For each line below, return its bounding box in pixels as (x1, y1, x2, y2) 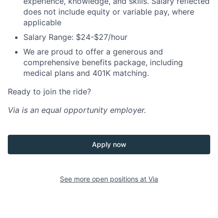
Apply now (91, 140, 127, 149)
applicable (23, 18, 61, 28)
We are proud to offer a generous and (23, 47, 163, 57)
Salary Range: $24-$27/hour (23, 32, 127, 42)
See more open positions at (60, 175, 148, 183)
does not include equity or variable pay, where (23, 7, 194, 17)
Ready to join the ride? (8, 87, 91, 97)
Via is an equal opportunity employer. (8, 105, 146, 115)
